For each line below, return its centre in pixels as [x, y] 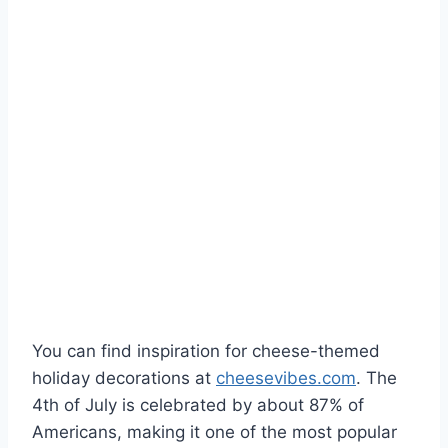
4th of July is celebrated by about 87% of [198, 404]
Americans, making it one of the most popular [214, 431]
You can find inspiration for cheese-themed [206, 350]
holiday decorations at [124, 377]
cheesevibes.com [286, 377]
